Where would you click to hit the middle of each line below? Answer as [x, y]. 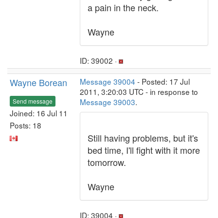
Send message [33, 101]
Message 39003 [108, 102]
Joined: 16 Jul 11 [39, 113]
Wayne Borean [38, 82]
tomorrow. [107, 162]
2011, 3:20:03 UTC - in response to [139, 91]
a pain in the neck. [123, 7]
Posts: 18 [26, 125]
